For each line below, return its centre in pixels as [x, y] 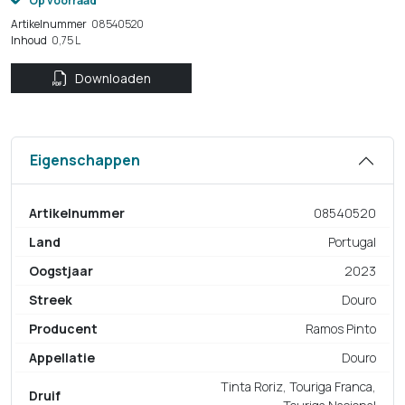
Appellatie [62, 357]
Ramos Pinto [341, 328]
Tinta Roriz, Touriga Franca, [298, 386]
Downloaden [113, 78]
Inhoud [29, 40]
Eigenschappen [85, 160]
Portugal [352, 241]
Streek [51, 299]
